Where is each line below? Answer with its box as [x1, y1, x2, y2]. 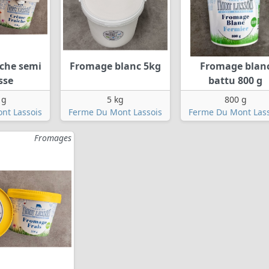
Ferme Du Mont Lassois [68, 106, 162, 118]
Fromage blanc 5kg [70, 59, 161, 73]
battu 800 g [208, 74, 262, 88]
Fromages [34, 132, 71, 144]
